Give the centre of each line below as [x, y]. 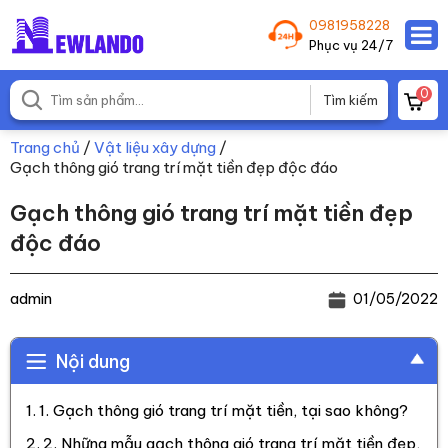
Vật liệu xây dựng [155, 147]
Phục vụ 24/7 [351, 45]
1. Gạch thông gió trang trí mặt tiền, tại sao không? [224, 411]
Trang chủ [45, 147]
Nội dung [93, 361]
